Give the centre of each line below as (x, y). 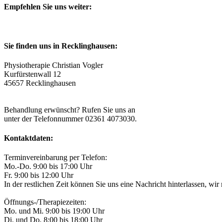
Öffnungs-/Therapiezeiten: (45, 202)
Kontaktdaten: (28, 138)
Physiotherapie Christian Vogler (54, 65)
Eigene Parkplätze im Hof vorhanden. (67, 92)
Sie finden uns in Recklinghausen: (61, 46)
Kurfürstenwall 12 (32, 74)
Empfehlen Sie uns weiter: (48, 7)
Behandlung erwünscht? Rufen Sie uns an (70, 110)
